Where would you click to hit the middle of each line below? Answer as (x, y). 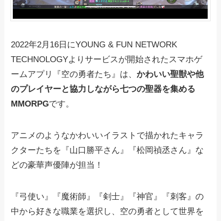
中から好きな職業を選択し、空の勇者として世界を (108, 212)
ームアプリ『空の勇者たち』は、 (74, 74)
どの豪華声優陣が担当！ (57, 165)
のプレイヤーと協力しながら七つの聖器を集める (103, 89)
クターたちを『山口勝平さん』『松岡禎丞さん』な (108, 150)
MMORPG (30, 104)
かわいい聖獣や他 (170, 74)
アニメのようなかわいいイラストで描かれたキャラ (108, 136)
